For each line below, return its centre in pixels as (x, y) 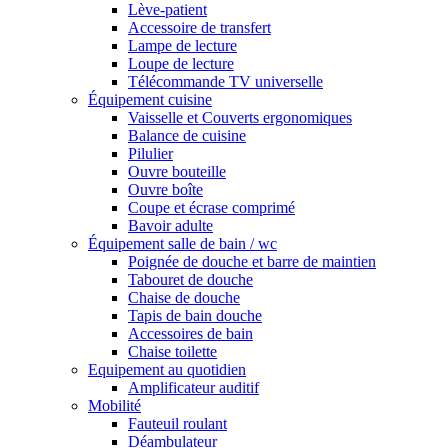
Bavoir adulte (170, 226)
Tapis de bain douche (195, 316)
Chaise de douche (184, 298)
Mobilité (114, 406)
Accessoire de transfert (199, 28)
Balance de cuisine (187, 136)
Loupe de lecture (181, 64)
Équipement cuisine (150, 100)
